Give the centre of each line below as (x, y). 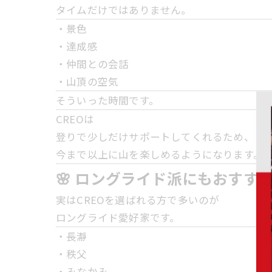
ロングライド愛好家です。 (118, 217)
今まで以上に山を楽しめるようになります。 (160, 154)
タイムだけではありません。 (124, 10)
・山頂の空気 (87, 81)
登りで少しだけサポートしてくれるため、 (155, 137)
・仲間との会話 (93, 64)
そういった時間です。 (107, 100)
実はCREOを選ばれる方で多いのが (138, 200)
